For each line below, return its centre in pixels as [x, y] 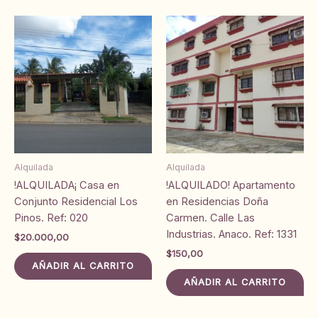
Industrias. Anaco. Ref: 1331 [231, 234]
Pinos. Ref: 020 [51, 218]
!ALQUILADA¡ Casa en [67, 185]
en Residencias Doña [217, 201]
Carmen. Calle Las [210, 218]
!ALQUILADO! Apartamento [231, 185]
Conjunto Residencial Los [76, 201]
